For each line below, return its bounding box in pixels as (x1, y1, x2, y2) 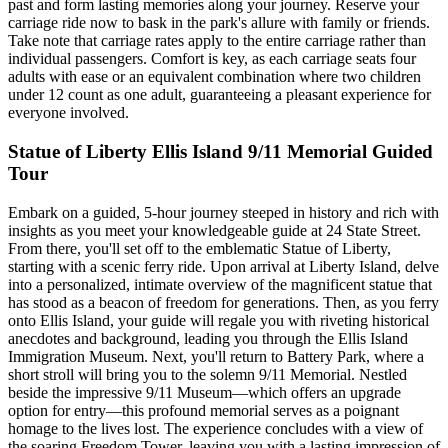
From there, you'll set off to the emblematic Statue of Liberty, (8, 239, 391, 257)
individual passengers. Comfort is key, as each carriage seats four (8, 50, 416, 68)
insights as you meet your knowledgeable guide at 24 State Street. (8, 221, 421, 239)
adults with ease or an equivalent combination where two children (8, 68, 421, 86)
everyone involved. (8, 104, 129, 122)
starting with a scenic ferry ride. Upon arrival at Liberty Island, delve (8, 257, 439, 275)
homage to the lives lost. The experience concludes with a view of (8, 419, 423, 437)
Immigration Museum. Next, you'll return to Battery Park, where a (8, 347, 424, 365)
